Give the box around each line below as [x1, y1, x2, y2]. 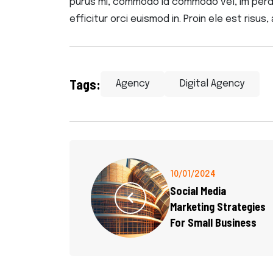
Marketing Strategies [170, 200, 266, 214]
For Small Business [170, 216, 257, 230]
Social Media [170, 184, 226, 198]
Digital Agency [180, 79, 244, 90]
